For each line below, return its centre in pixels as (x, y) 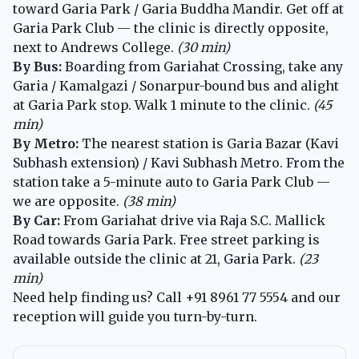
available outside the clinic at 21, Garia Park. (156, 259)
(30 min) (204, 47)
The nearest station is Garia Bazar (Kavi (209, 143)
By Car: (36, 220)
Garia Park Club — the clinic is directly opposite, (171, 28)
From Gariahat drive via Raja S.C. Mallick (193, 220)
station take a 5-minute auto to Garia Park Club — (171, 182)
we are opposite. (68, 201)
